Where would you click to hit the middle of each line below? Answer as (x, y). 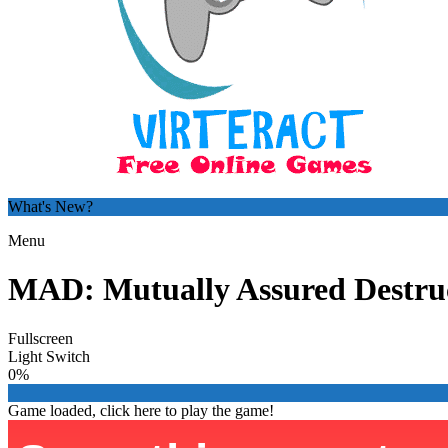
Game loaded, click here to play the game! (141, 410)
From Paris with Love (99, 431)
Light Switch (49, 356)
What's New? (50, 206)
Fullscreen (40, 338)
